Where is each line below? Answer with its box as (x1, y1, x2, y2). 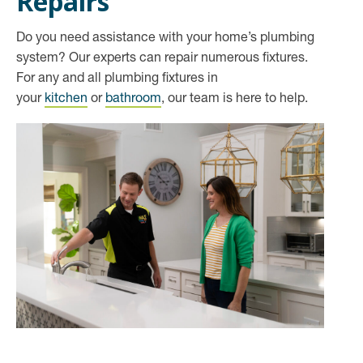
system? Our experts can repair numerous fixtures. (16, 53, 308, 66)
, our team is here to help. (161, 93, 308, 106)
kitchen (45, 93, 88, 106)
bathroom (105, 93, 161, 106)
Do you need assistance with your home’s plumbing (16, 32, 314, 45)
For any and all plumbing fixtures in (16, 73, 218, 86)
